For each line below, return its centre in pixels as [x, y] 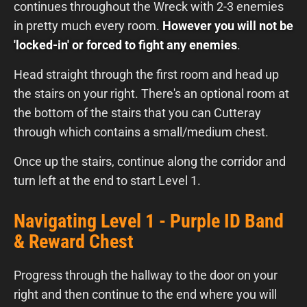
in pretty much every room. [88, 25]
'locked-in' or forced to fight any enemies [125, 45]
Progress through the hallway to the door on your [146, 275]
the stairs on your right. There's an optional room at [151, 93]
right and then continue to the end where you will [145, 294]
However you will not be [228, 25]
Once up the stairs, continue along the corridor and [150, 161]
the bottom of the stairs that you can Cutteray [137, 112]
